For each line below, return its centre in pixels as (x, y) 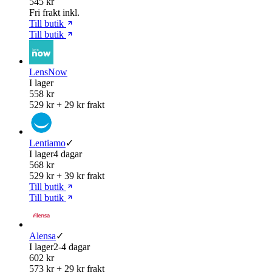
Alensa (42, 236)
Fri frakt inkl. (54, 12)
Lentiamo (47, 143)
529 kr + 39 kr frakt (67, 175)
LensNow (48, 72)
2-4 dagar (72, 246)
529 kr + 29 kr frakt (67, 104)
